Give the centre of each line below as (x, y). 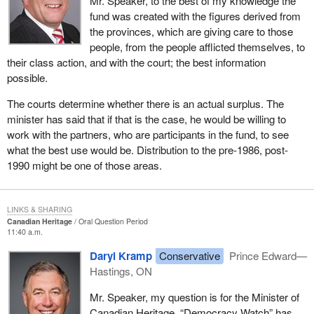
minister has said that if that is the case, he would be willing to (146, 119)
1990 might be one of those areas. (84, 165)
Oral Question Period (113, 221)
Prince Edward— (267, 255)
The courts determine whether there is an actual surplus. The (145, 104)
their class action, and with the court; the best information (136, 62)
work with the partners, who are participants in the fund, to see (148, 135)
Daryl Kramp (121, 255)
